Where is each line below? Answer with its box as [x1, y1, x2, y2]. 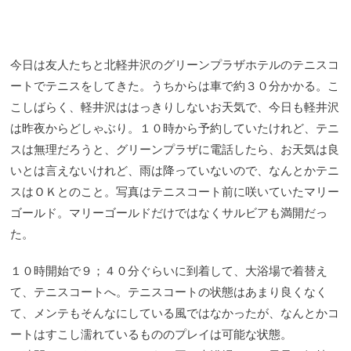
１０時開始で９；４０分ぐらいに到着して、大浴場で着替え [10, 262, 327, 279]
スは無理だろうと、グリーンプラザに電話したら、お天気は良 [10, 140, 339, 157]
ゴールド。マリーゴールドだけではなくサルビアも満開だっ [10, 204, 327, 221]
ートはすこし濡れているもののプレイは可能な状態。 [10, 325, 292, 342]
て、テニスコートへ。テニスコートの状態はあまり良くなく [10, 283, 327, 300]
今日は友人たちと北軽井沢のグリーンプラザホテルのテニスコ [10, 56, 339, 73]
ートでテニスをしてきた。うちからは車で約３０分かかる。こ [10, 77, 339, 94]
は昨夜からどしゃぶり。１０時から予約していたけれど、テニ [10, 119, 339, 136]
